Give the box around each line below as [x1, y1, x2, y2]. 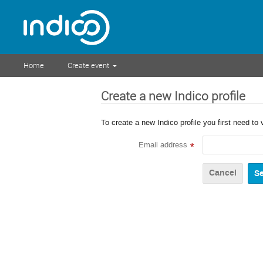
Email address [139, 140, 187, 150]
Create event [68, 60, 109, 70]
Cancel [209, 167, 237, 180]
